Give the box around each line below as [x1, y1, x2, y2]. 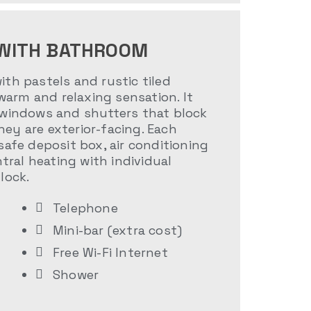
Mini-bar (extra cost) [53, 222, 183, 239]
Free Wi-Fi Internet [53, 244, 168, 261]
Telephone [53, 200, 118, 217]
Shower [53, 267, 99, 283]
